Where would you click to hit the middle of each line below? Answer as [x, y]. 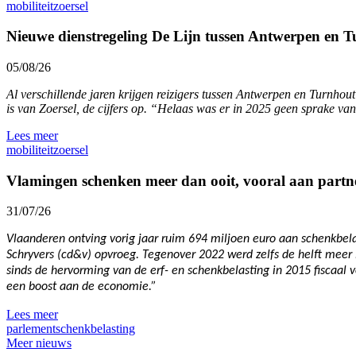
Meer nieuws [39, 343]
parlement [31, 329]
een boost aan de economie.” [81, 287]
